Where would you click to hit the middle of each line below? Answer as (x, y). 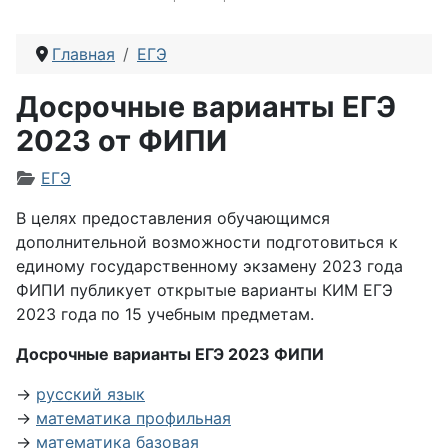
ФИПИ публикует (86, 290)
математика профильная (133, 418)
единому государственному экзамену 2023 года (209, 266)
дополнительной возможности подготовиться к (207, 242)
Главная (83, 54)
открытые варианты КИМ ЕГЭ (275, 290)
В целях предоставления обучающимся (173, 218)
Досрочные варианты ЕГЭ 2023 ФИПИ (170, 354)
